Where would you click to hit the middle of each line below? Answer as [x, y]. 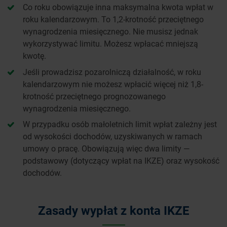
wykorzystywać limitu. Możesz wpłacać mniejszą [110, 43]
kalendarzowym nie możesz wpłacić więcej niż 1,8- [113, 84]
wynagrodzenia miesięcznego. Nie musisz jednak [110, 31]
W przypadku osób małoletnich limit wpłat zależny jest [120, 124]
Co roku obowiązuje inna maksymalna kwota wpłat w [118, 7]
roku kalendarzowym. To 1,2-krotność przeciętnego [113, 19]
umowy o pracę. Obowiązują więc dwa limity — [106, 148]
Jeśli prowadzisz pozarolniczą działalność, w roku [112, 71]
